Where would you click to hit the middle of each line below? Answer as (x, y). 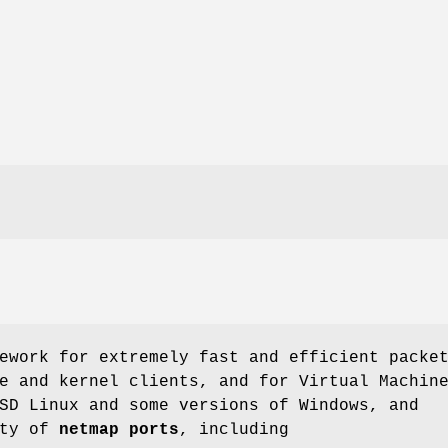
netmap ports (119, 429)
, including (234, 429)
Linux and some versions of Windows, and (219, 405)
